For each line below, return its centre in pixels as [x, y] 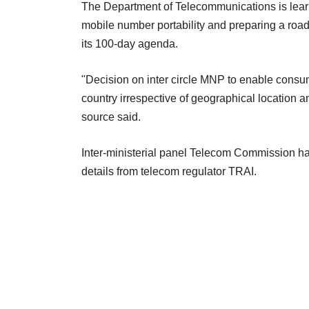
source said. [111, 117]
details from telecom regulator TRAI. [169, 172]
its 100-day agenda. [130, 44]
